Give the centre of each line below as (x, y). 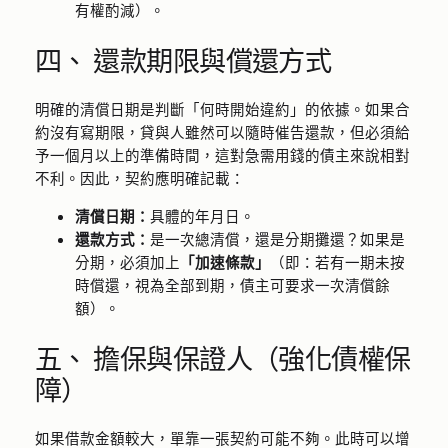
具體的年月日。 (202, 215)
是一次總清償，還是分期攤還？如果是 (277, 238)
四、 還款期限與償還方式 (183, 60)
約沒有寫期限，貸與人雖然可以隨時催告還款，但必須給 (222, 132)
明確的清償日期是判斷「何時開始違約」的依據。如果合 (222, 109)
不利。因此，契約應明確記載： (139, 178)
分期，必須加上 (127, 261)
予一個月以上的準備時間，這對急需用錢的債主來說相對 (222, 155)
